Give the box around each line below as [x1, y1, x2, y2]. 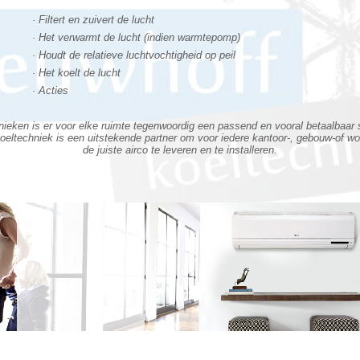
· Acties [32, 84, 68, 96]
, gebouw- [290, 132, 335, 144]
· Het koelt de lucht [32, 67, 121, 79]
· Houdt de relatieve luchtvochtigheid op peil [32, 49, 235, 61]
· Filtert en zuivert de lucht [32, 14, 154, 26]
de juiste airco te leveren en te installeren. [83, 144, 277, 156]
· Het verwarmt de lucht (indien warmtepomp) [32, 31, 240, 43]
